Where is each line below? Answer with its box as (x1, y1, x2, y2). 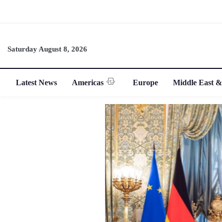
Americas (72, 78, 104, 87)
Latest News (16, 78, 57, 87)
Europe (133, 78, 159, 87)
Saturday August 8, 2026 (7, 45, 87, 53)
